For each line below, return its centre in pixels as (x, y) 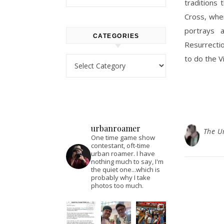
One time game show (123, 137)
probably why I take (121, 177)
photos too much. (117, 185)
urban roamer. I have (123, 153)
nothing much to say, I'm (127, 161)
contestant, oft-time (120, 145)
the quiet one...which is (125, 169)
